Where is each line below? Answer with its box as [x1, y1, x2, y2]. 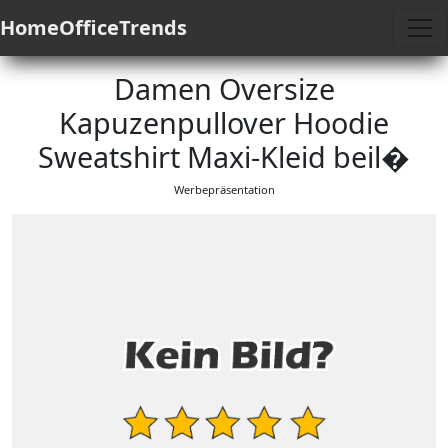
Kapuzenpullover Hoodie [59, 103, 389, 142]
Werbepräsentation [173, 182, 275, 197]
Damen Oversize [113, 69, 335, 108]
